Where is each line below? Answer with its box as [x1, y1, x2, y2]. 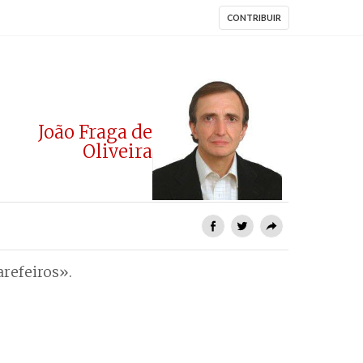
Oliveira [83, 140, 152, 163]
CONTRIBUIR [227, 12, 282, 23]
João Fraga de [38, 121, 152, 143]
